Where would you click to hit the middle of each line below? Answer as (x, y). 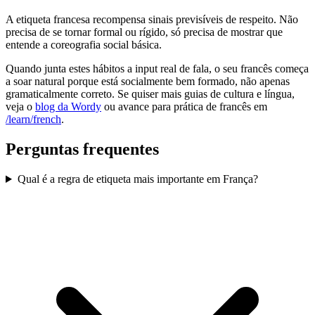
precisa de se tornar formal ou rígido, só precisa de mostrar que (144, 32)
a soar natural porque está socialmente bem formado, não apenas (148, 82)
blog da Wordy (68, 107)
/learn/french (33, 120)
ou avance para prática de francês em (184, 107)
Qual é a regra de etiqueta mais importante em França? (137, 179)
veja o (20, 107)
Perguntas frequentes (82, 149)
